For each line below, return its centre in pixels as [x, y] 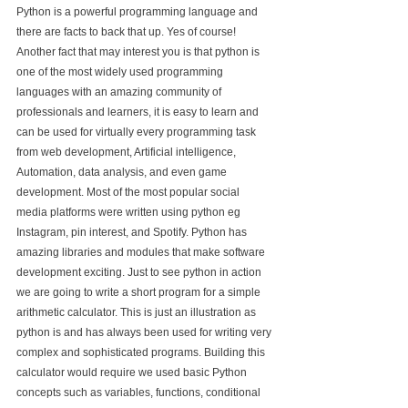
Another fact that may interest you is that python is [139, 52]
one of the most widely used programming [121, 72]
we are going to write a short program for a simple [140, 292]
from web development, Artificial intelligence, [127, 152]
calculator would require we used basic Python [133, 372]
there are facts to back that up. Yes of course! [127, 32]
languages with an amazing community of [120, 92]
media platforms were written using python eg [130, 212]
